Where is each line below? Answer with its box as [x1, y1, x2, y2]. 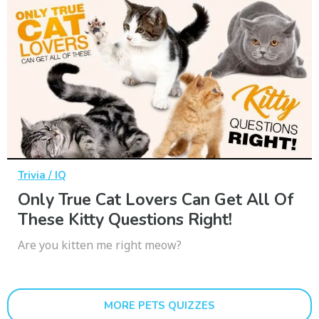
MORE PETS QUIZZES [104, 298, 215, 313]
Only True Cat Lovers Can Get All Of [18, 189, 294, 211]
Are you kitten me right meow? [18, 237, 182, 253]
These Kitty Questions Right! [18, 209, 232, 231]
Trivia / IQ [18, 168, 66, 183]
